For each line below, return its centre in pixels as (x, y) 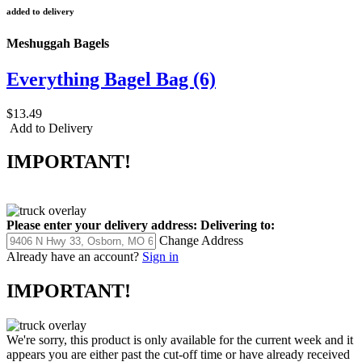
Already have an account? (73, 257)
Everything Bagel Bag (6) (111, 79)
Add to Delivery (50, 128)
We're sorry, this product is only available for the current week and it (180, 340)
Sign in (160, 257)
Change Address (201, 241)
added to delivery (40, 12)
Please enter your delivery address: (102, 225)
